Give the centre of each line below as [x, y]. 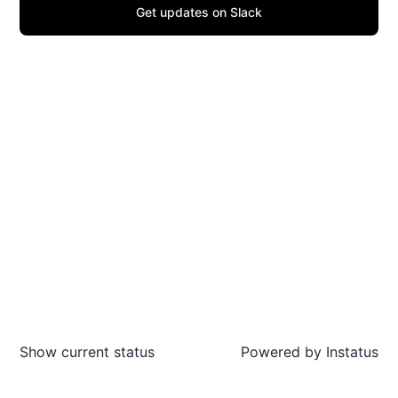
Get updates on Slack [199, 12]
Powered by [281, 352]
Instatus [350, 352]
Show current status [87, 352]
